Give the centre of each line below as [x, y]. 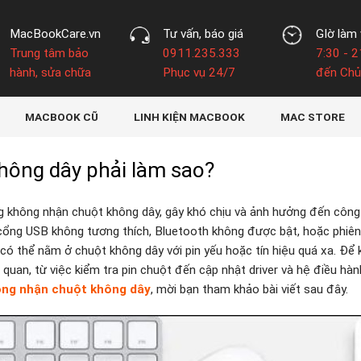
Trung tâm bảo [49, 53]
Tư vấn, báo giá [203, 34]
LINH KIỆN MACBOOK [189, 117]
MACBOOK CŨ [61, 117]
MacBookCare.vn [55, 34]
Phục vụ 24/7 [199, 73]
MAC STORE [312, 117]
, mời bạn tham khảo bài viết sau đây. [249, 289]
